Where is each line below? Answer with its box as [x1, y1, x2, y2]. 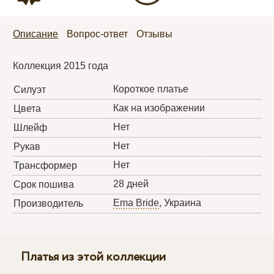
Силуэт [13, 84, 46, 95]
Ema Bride [113, 197, 160, 208]
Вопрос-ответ [67, 28, 128, 39]
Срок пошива [13, 179, 75, 190]
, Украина [159, 197, 202, 208]
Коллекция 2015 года [13, 60, 109, 71]
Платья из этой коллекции [20, 248, 166, 266]
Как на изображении [113, 102, 206, 113]
